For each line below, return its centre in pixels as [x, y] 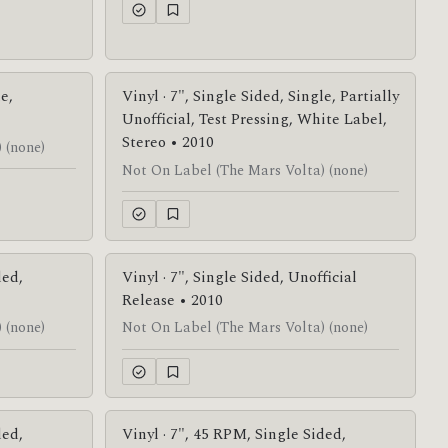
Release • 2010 [172, 300]
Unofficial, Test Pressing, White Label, [254, 120]
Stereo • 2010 [168, 143]
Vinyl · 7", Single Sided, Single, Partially [260, 97]
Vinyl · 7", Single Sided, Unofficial [239, 277]
